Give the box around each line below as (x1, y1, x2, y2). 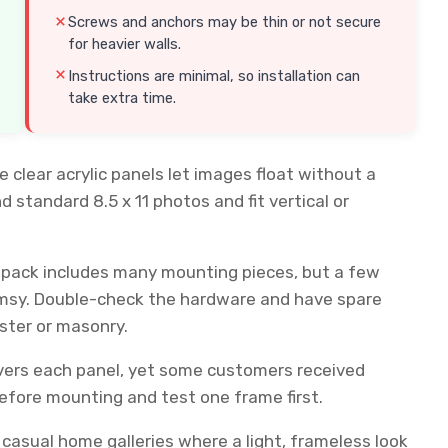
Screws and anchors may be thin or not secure (68, 12, 382, 31)
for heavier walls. (68, 34, 182, 53)
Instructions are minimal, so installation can (68, 66, 361, 85)
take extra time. (68, 88, 177, 107)
